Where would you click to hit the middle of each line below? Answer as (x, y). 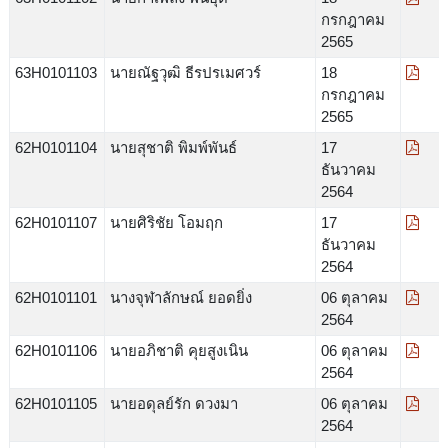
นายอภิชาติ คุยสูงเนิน (178, 350)
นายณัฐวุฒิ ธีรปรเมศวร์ (185, 72)
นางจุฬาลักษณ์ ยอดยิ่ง (180, 297)
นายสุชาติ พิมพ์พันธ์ (173, 147)
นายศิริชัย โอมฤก (166, 222)
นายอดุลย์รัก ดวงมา (173, 403)
